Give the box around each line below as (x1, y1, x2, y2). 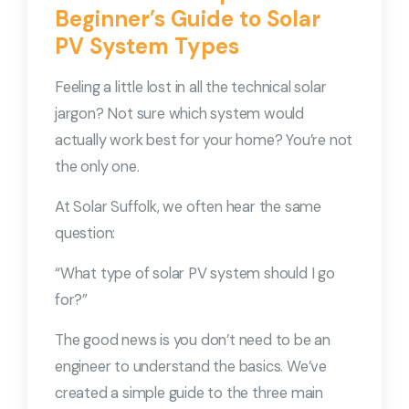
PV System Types (55, 31, 239, 60)
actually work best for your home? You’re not (55, 130, 353, 150)
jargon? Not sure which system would (55, 103, 305, 123)
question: (55, 223, 116, 243)
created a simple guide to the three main (55, 383, 324, 403)
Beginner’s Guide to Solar (55, 4, 320, 33)
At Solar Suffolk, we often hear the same (55, 196, 322, 216)
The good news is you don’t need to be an (55, 330, 330, 350)
